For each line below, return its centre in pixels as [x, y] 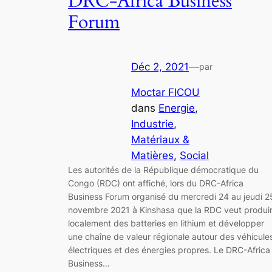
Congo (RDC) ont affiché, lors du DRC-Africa [156, 183]
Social [194, 156]
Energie [177, 108]
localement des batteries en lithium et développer [166, 223]
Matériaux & [160, 140]
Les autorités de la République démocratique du [163, 170]
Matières [152, 156]
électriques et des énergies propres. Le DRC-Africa [169, 250]
